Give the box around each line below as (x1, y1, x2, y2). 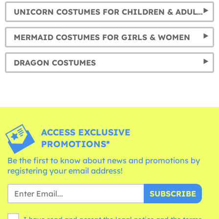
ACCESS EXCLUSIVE (41, 126, 131, 138)
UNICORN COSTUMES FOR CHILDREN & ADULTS (197, 6, 203, 17)
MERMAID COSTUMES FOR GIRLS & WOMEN (14, 32, 190, 42)
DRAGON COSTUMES (14, 57, 96, 67)
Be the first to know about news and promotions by (7, 155, 200, 165)
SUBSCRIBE (150, 188, 196, 198)
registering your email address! (7, 165, 123, 175)
